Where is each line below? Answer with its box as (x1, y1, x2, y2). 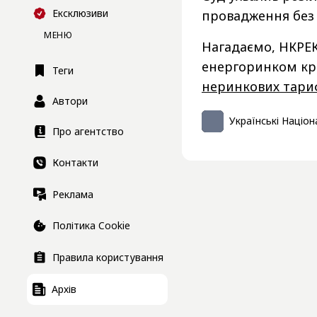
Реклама (52, 187, 93, 201)
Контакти (52, 156, 98, 170)
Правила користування (52, 250, 163, 265)
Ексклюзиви (52, 6, 108, 21)
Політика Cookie (52, 219, 130, 233)
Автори (52, 94, 88, 108)
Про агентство (52, 125, 124, 139)
